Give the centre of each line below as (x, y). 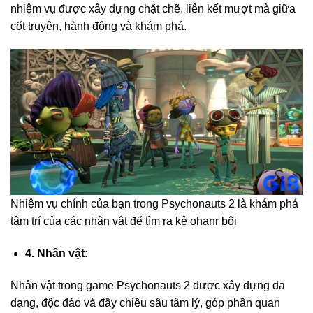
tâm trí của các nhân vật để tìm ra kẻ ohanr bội (124, 221)
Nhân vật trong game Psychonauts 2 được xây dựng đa (148, 285)
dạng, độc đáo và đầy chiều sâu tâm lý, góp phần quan (145, 303)
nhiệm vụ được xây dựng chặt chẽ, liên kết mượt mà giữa (153, 8)
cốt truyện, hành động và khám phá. (99, 26)
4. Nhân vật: (56, 254)
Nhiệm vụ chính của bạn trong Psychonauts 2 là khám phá (154, 204)
